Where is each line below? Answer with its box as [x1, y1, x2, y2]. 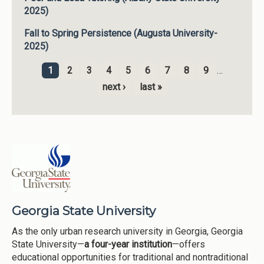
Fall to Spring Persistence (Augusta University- [24, 27, 217, 39]
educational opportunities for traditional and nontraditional [12, 251, 248, 263]
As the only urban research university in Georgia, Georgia [12, 225, 243, 237]
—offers [172, 238, 205, 250]
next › [102, 81, 126, 93]
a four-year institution [84, 238, 172, 250]
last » [139, 81, 162, 93]
